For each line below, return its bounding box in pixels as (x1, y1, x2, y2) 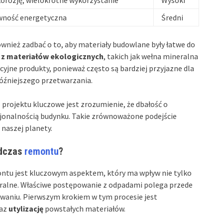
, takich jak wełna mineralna (104, 51, 198, 61)
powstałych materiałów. (43, 203, 125, 214)
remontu (24, 145, 59, 157)
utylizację (8, 203, 43, 214)
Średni (161, 12, 183, 22)
